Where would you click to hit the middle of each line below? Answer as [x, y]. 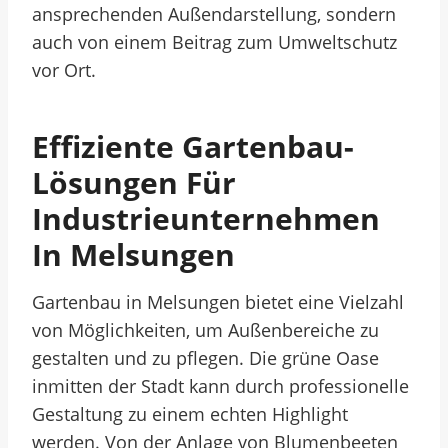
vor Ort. [64, 70]
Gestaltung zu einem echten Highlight [190, 414]
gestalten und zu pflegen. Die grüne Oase [205, 358]
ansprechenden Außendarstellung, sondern [214, 14]
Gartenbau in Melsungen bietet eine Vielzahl [218, 302]
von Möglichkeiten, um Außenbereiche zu [205, 330]
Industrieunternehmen [206, 218]
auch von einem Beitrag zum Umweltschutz [214, 42]
